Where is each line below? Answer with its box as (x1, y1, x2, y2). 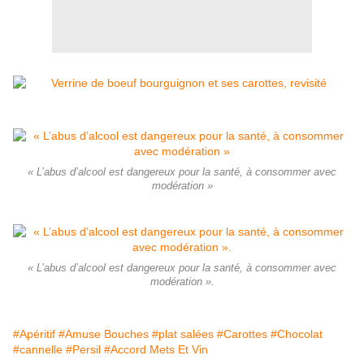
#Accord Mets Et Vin (104, 343, 208, 357)
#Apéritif (13, 327, 55, 341)
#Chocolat (271, 327, 323, 341)
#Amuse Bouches (58, 327, 149, 341)
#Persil (66, 343, 101, 357)
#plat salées (152, 327, 214, 341)
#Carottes (217, 327, 267, 341)
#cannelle (13, 343, 63, 357)
